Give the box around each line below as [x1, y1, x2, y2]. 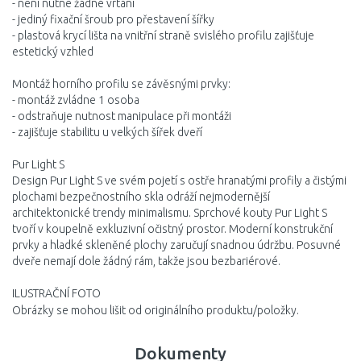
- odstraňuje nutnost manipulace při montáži [12, 110, 231, 122]
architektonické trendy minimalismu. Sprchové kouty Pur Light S [12, 206, 327, 219]
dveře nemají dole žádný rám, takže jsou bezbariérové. [12, 255, 280, 268]
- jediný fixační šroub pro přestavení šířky [12, 13, 214, 26]
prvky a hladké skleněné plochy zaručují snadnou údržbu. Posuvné [12, 239, 341, 251]
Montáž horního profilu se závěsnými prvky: [12, 77, 230, 90]
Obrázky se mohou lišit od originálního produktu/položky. [12, 304, 299, 317]
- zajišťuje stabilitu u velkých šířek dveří [12, 126, 202, 139]
